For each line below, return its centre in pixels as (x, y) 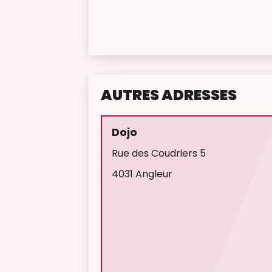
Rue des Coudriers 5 (159, 153)
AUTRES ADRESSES (169, 95)
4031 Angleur (142, 174)
